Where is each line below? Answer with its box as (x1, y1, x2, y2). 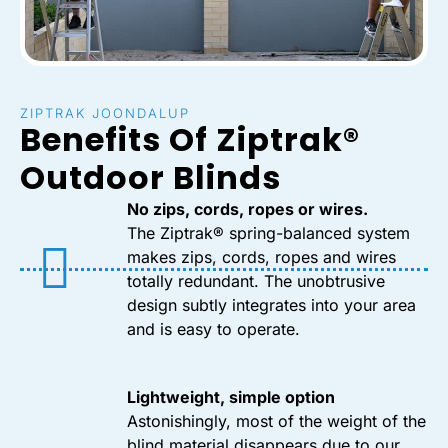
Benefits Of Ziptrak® (20, 117, 360, 163)
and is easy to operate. (127, 319, 300, 340)
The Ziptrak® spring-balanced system (127, 223, 410, 244)
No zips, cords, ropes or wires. (127, 199, 368, 220)
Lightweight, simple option (127, 387, 335, 408)
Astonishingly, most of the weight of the (127, 411, 426, 432)
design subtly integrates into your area (127, 295, 416, 316)
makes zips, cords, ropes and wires (127, 247, 396, 268)
